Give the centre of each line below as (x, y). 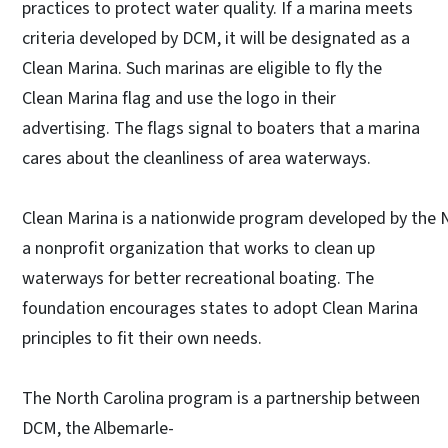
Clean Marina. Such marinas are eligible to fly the (202, 69)
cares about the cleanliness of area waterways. (196, 159)
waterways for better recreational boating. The (198, 279)
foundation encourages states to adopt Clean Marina (220, 309)
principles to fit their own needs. (142, 339)
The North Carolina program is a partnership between (221, 399)
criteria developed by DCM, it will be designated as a (216, 39)
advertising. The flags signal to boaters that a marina (221, 129)
